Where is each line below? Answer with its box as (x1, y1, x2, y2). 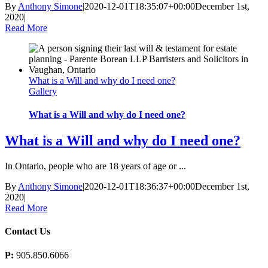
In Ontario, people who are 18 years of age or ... (5, 161, 186, 172)
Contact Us (5, 226, 50, 237)
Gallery (29, 86, 57, 96)
